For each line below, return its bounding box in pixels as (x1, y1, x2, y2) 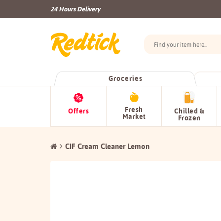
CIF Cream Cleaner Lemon (65, 142, 149, 151)
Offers (68, 107, 89, 115)
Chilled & (174, 107, 205, 115)
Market (122, 112, 146, 121)
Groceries (108, 74, 143, 83)
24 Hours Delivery (50, 5, 100, 13)
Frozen (178, 113, 201, 122)
